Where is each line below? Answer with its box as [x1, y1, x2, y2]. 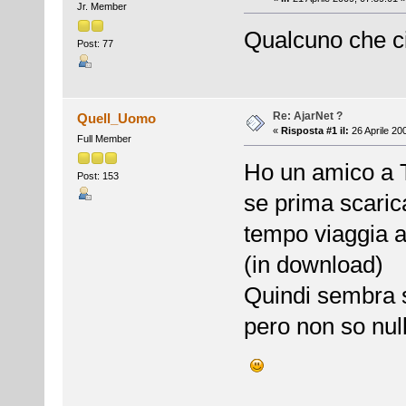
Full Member [76, 133, 131, 145]
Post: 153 [76, 169, 119, 181]
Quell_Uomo [77, 111, 157, 127]
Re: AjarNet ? [272, 110, 343, 123]
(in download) [243, 251, 383, 279]
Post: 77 [76, 37, 113, 49]
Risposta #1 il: [280, 125, 349, 137]
